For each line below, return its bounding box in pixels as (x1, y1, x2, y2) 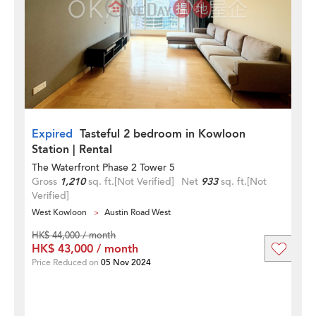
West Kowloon (32, 207, 87, 218)
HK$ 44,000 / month (32, 229, 116, 242)
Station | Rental (32, 142, 112, 157)
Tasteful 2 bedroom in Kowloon (80, 126, 245, 142)
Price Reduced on (32, 257, 101, 268)
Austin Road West (104, 207, 171, 218)
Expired (32, 126, 73, 142)
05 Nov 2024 (101, 257, 151, 268)
